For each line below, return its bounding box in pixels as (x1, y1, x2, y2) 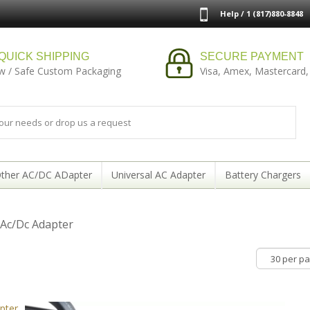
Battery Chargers (224, 168, 301, 181)
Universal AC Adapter (111, 168, 206, 181)
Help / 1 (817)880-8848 (220, 8, 303, 19)
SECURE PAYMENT (199, 50, 304, 62)
